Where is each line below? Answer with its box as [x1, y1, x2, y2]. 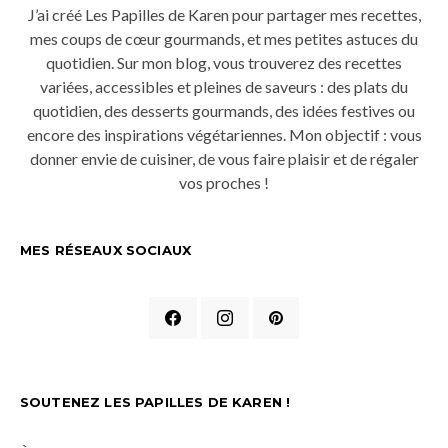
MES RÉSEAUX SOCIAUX [20, 242, 192, 258]
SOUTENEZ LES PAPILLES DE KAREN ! [20, 393, 291, 410]
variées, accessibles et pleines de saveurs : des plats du [40, 77, 408, 96]
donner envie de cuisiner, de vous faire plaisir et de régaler [29, 149, 419, 168]
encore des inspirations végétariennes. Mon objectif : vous [26, 125, 422, 144]
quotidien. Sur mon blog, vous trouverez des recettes [46, 53, 402, 72]
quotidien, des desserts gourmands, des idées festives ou [33, 101, 415, 120]
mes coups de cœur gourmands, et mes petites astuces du [30, 29, 418, 48]
